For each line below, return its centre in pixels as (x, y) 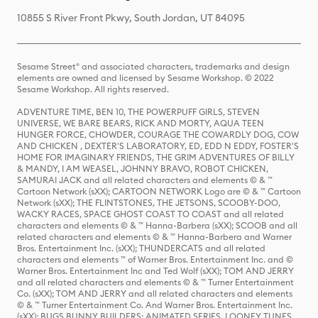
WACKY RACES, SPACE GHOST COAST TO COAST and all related (150, 214)
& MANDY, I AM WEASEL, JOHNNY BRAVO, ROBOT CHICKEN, (143, 169)
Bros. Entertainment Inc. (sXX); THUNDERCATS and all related (141, 248)
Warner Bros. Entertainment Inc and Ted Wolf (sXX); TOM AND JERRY (155, 271)
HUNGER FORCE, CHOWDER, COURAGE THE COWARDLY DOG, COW (158, 135)
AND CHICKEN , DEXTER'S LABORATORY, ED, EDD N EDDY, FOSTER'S (158, 146)
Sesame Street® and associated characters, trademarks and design (153, 66)
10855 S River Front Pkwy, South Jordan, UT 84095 (131, 18)
